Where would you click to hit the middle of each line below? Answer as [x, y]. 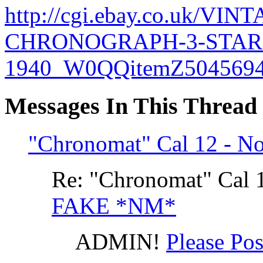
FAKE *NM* [114, 206]
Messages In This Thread [131, 106]
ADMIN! [118, 242]
